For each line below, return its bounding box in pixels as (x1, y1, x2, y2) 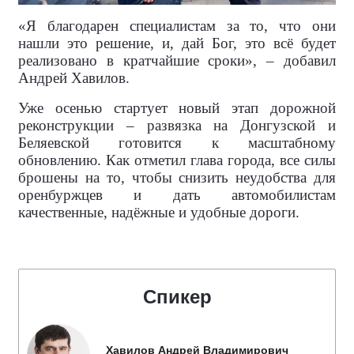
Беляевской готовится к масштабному (18, 134, 336, 152)
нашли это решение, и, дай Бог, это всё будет (18, 35, 336, 52)
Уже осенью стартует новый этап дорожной (18, 100, 336, 117)
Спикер (142, 286, 212, 308)
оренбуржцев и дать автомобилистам (18, 186, 336, 204)
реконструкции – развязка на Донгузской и (18, 117, 336, 134)
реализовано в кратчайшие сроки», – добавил (18, 52, 336, 70)
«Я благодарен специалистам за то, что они (18, 17, 336, 35)
